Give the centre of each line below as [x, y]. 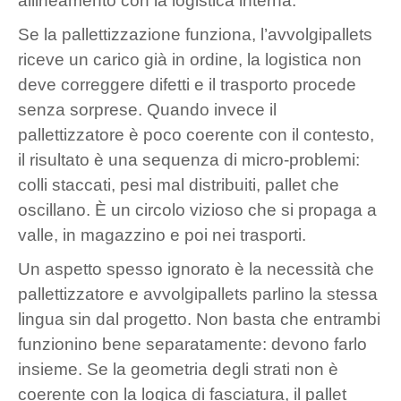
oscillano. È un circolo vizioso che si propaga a [197, 209]
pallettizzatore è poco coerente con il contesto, [196, 134]
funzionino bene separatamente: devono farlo [192, 344]
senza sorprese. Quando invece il [147, 109]
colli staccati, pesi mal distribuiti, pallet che [179, 184]
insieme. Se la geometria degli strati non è [178, 369]
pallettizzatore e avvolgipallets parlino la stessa [198, 294]
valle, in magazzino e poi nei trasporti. [162, 235]
